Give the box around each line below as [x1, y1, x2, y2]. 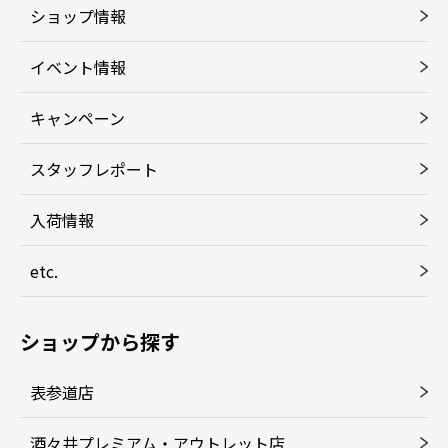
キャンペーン [30, 105, 125, 130]
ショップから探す [20, 326, 180, 356]
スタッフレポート [30, 156, 158, 181]
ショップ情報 [30, 3, 126, 28]
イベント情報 [30, 54, 126, 79]
